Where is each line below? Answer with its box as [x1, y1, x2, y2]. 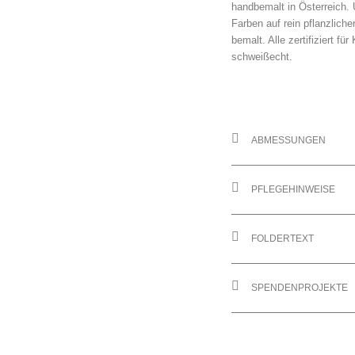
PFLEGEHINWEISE [250, 183, 335, 195]
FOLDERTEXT [250, 232, 314, 244]
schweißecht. [231, 51, 292, 63]
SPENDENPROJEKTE [250, 281, 348, 293]
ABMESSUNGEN [250, 134, 326, 146]
